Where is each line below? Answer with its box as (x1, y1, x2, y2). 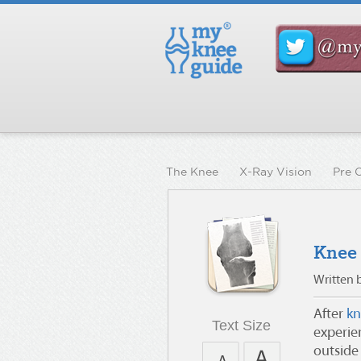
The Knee (166, 165, 218, 178)
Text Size (211, 317, 271, 334)
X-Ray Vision (239, 165, 312, 178)
